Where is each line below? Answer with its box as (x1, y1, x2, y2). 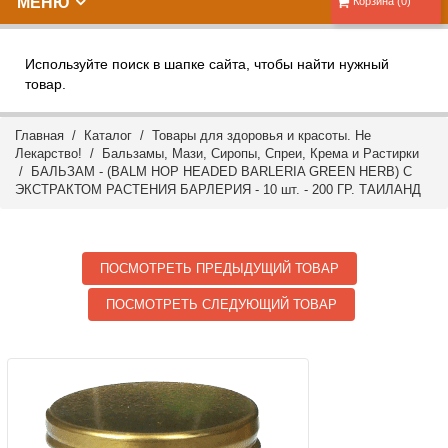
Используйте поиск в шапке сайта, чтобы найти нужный (25, 56, 389, 72)
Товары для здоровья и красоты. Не (152, 128, 371, 143)
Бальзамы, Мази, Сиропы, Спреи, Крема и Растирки (102, 146, 419, 161)
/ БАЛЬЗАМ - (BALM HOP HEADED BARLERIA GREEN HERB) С (15, 164, 412, 179)
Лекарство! (15, 146, 82, 161)
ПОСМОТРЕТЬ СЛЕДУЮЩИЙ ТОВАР (106, 297, 338, 312)
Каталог (84, 128, 132, 143)
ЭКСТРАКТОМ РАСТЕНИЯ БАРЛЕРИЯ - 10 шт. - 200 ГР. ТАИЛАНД (15, 182, 421, 197)
